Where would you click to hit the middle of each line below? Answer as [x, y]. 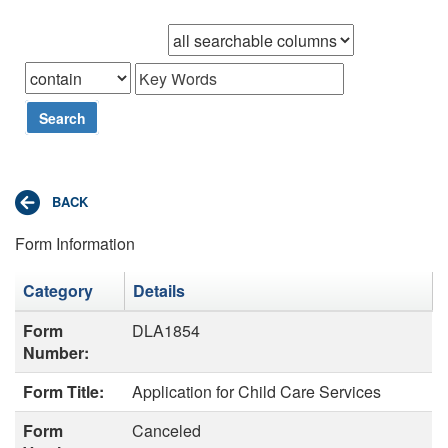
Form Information [75, 243]
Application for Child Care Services [256, 391]
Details [159, 290]
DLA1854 [166, 330]
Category [58, 290]
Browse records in [96, 40]
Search [62, 117]
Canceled [166, 430]
